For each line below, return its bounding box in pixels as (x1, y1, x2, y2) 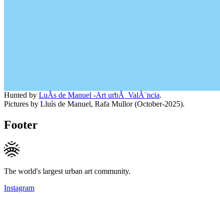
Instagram (4, 183, 34, 192)
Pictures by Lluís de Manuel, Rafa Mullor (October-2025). (4, 100, 185, 108)
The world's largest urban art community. (4, 166, 131, 175)
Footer (4, 118, 38, 131)
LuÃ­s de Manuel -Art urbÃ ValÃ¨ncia (39, 91, 160, 99)
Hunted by (4, 91, 39, 99)
